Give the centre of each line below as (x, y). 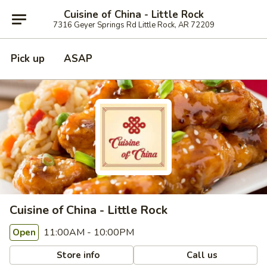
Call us (201, 255)
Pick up (28, 59)
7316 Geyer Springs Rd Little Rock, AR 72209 (133, 25)
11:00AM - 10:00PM (88, 232)
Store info (77, 255)
